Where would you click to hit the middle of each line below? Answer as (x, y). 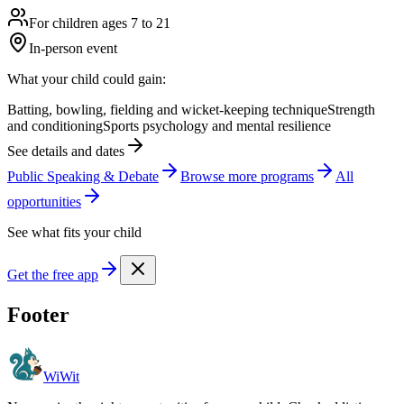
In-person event (73, 49)
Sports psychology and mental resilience (217, 126)
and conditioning (55, 126)
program (285, 177)
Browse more (220, 177)
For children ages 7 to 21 (100, 23)
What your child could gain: (87, 79)
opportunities (44, 202)
